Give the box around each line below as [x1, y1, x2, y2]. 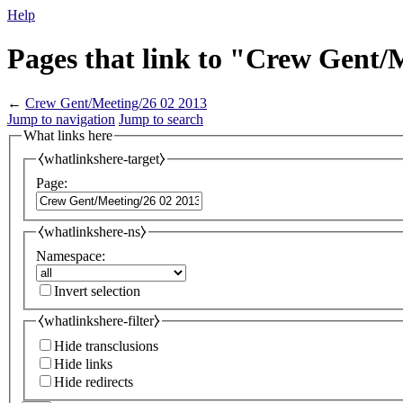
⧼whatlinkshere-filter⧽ [38, 312, 160, 328]
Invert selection [54, 282, 140, 299]
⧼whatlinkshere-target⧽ [38, 151, 166, 167]
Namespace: [36, 247, 105, 264]
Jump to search [119, 111, 203, 127]
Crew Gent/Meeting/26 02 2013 [25, 94, 207, 111]
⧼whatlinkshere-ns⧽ [38, 224, 147, 240]
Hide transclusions [54, 338, 158, 354]
